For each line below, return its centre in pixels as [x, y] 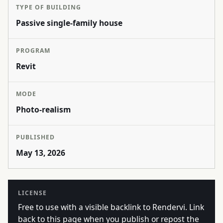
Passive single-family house [69, 23]
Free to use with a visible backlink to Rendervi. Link [111, 207]
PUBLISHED [35, 137]
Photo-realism [43, 110]
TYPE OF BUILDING [49, 7]
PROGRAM [33, 51]
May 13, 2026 [41, 153]
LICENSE [32, 193]
